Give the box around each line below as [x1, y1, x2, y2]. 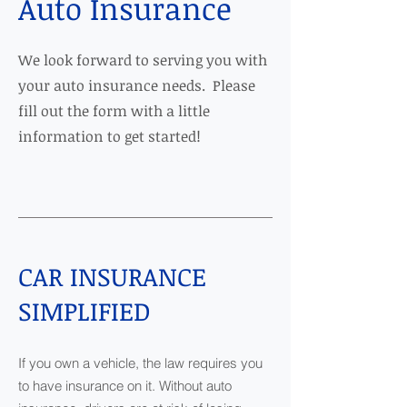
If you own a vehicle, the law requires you [18, 354, 263, 372]
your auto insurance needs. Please [18, 75, 255, 95]
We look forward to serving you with [18, 50, 267, 70]
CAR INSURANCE [18, 259, 206, 293]
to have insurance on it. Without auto [18, 377, 232, 394]
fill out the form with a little [18, 101, 210, 121]
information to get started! [18, 126, 201, 146]
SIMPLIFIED [18, 293, 151, 328]
